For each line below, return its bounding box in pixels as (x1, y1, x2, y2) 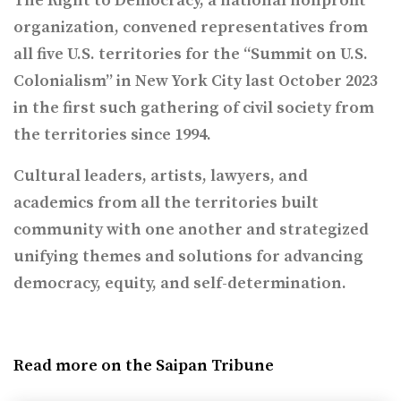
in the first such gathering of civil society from (13, 98, 374, 119)
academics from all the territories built (13, 192, 319, 214)
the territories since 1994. (13, 124, 211, 146)
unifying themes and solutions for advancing (13, 246, 363, 268)
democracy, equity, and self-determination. (13, 273, 346, 294)
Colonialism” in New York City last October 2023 (13, 71, 378, 92)
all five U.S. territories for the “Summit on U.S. (13, 44, 368, 65)
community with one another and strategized (13, 219, 369, 241)
